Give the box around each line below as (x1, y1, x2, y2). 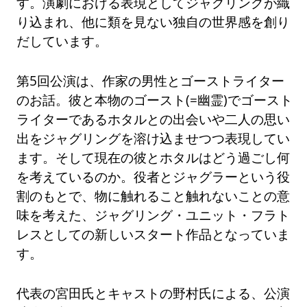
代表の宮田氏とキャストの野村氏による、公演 (16, 284, 291, 302)
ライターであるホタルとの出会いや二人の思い (16, 110, 291, 128)
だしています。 (16, 32, 108, 50)
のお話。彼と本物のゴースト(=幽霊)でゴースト (16, 91, 293, 109)
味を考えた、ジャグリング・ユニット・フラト (16, 206, 291, 224)
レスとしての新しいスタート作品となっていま (16, 225, 291, 243)
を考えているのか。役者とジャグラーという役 (16, 168, 291, 186)
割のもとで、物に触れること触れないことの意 (16, 187, 291, 205)
